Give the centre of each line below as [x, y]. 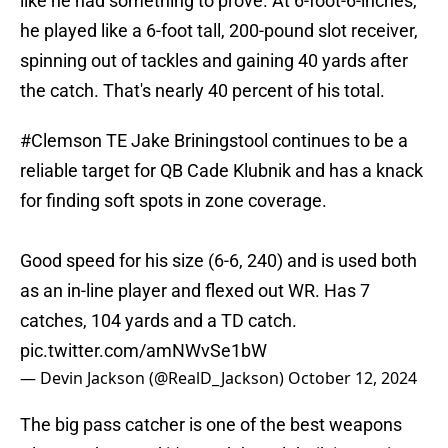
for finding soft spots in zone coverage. [173, 201]
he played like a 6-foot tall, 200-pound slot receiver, [219, 31]
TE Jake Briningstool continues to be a [255, 141]
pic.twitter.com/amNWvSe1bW [143, 351]
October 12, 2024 [352, 378]
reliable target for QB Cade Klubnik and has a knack [221, 171]
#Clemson [61, 141]
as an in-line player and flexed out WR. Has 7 [195, 291]
